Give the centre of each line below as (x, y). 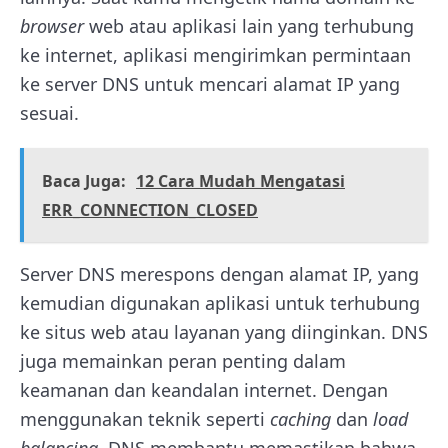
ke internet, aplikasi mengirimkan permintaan (215, 55)
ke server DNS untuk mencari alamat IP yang (210, 84)
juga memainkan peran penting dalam (183, 361)
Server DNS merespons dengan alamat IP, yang (219, 274)
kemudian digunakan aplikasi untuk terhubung (220, 303)
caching (303, 419)
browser (52, 26)
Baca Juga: (84, 181)
